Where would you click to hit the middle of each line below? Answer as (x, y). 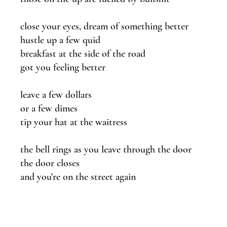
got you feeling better (63, 67)
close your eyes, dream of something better (104, 26)
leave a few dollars (56, 95)
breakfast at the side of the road (83, 54)
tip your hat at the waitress (74, 122)
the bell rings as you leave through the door (106, 149)
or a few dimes (49, 108)
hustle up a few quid (60, 40)
